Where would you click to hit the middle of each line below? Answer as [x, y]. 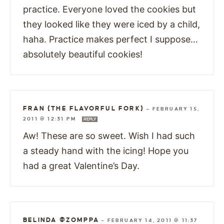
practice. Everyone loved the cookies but [109, 9]
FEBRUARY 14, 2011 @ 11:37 [152, 220]
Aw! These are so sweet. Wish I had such [109, 135]
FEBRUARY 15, [176, 108]
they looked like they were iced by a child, [111, 24]
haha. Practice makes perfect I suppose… [110, 39]
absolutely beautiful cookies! [83, 54]
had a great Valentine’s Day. [81, 165]
